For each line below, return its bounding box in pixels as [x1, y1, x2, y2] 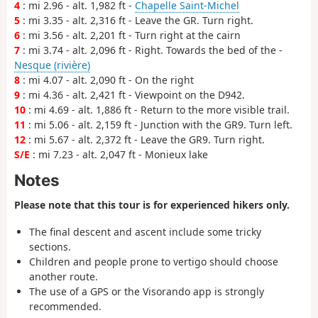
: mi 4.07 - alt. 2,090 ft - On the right [20, 72, 194, 87]
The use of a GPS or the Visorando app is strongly [29, 285, 264, 299]
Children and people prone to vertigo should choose [29, 255, 278, 269]
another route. [29, 270, 98, 284]
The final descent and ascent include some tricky [29, 225, 261, 239]
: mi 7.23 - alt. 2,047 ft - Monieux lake [30, 147, 208, 161]
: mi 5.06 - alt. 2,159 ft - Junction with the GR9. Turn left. [26, 117, 292, 131]
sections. [29, 240, 71, 254]
